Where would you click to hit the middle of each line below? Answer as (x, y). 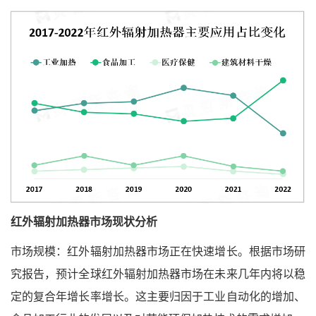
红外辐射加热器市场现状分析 (84, 222)
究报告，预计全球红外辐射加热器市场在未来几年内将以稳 (158, 274)
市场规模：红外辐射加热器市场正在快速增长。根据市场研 (158, 252)
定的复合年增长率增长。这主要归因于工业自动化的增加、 (158, 297)
